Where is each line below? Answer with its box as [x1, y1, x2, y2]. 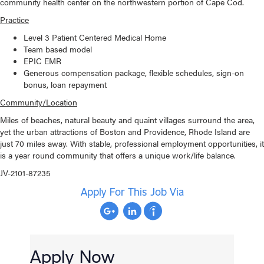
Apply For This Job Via [80, 184, 184, 199]
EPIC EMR [24, 55, 61, 67]
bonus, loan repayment [24, 78, 107, 91]
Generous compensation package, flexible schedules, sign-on [24, 67, 244, 79]
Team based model [24, 43, 92, 55]
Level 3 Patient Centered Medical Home [24, 31, 166, 44]
